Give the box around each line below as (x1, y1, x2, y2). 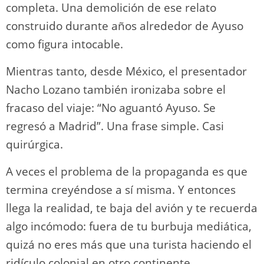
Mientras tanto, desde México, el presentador (6, 63, 247, 79)
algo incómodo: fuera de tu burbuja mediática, (6, 218, 252, 234)
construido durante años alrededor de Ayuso (6, 18, 243, 34)
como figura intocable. (6, 36, 123, 52)
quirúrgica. (6, 136, 63, 152)
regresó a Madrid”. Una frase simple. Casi (6, 118, 224, 134)
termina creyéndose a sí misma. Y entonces (6, 181, 236, 197)
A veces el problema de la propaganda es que (6, 163, 247, 179)
